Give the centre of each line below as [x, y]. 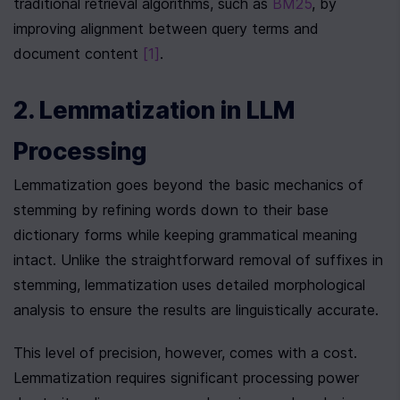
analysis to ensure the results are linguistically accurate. [196, 310]
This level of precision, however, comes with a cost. [185, 353]
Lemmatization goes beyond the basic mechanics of [188, 185]
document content [78, 54]
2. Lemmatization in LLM [154, 110]
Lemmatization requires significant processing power [186, 378]
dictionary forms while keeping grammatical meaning [185, 235]
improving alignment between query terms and [166, 29]
